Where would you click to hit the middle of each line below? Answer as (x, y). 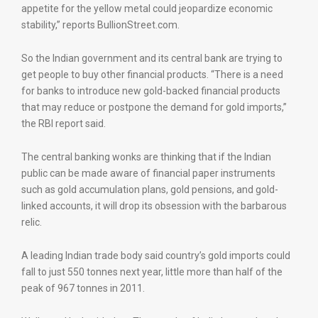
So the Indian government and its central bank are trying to (152, 58)
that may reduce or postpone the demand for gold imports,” (154, 107)
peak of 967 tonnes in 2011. (83, 288)
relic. (32, 222)
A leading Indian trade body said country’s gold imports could (156, 256)
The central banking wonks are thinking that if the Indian (146, 157)
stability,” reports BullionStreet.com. (100, 25)
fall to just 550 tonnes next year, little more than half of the (152, 272)
